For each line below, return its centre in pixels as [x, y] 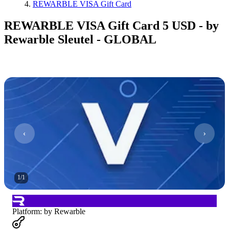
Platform [26, 211]
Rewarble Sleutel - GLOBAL [80, 39]
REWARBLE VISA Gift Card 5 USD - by [111, 25]
